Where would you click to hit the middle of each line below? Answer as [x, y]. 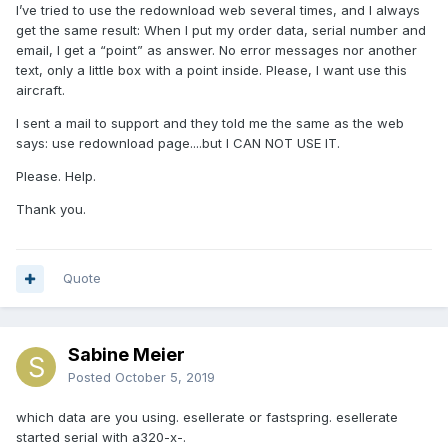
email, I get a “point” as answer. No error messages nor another [216, 50]
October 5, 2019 [165, 377]
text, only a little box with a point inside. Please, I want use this [211, 70]
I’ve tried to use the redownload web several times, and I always [218, 10]
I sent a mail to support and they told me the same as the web [210, 123]
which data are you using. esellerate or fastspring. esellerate [207, 417]
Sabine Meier [126, 355]
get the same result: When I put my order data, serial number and [221, 30]
